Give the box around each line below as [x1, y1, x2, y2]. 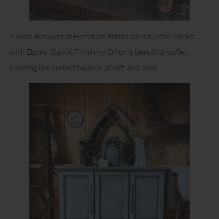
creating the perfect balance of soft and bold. [10, 63, 158, 73]
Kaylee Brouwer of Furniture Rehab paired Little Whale [10, 31, 194, 42]
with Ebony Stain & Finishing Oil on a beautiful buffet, [10, 47, 188, 57]
